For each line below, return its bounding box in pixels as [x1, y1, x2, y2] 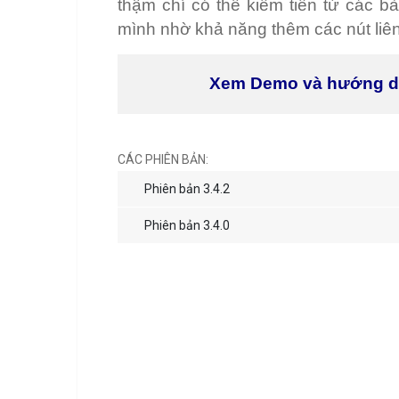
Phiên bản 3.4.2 [144, 182, 230, 197]
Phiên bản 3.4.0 [144, 218, 230, 233]
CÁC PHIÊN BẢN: [118, 152, 208, 167]
